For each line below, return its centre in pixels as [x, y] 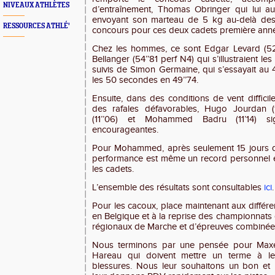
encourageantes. [125, 130]
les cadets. [113, 169]
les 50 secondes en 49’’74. [145, 80]
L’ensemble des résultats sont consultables [178, 188]
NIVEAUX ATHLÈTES [36, 5]
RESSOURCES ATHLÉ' [37, 26]
